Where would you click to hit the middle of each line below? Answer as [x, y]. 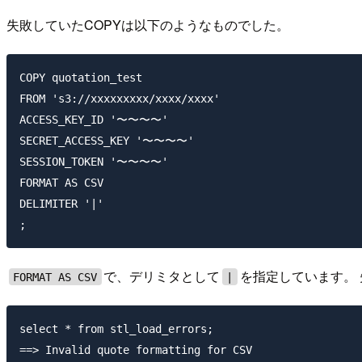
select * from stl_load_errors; [116, 329]
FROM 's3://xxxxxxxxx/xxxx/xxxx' [120, 98]
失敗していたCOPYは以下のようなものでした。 [148, 24]
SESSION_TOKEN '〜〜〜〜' [94, 161]
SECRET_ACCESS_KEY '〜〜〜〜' [107, 140]
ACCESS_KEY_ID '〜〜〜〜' [94, 119]
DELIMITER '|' [61, 203]
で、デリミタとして [162, 276]
